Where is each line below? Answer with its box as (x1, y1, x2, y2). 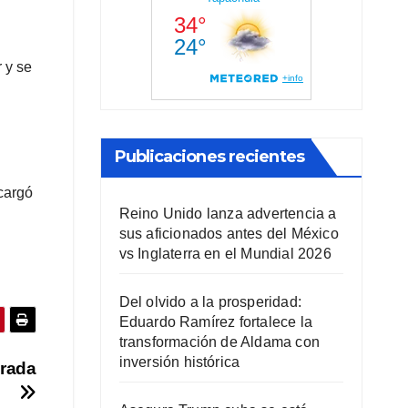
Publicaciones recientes (114, 147, 304, 168)
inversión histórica (118, 354, 240, 371)
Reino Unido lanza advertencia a (118, 206, 337, 222)
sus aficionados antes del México (118, 226, 339, 242)
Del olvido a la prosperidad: (118, 294, 302, 311)
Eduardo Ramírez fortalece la (118, 314, 313, 331)
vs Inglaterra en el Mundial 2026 (118, 246, 331, 262)
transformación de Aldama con (118, 334, 321, 351)
